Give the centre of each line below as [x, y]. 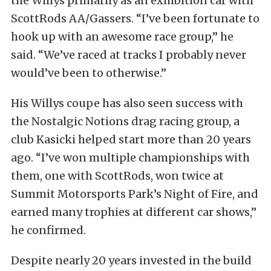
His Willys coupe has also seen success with [127, 103]
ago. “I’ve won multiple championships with [130, 157]
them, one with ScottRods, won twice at [117, 175]
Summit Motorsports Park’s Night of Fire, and [135, 194]
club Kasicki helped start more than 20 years [131, 139]
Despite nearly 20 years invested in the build [131, 260]
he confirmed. [48, 230]
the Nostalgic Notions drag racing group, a [125, 121]
